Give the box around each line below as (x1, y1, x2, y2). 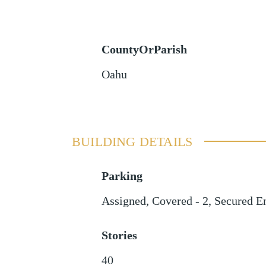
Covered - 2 (151, 194, 208, 207)
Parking (101, 169, 142, 182)
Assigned (101, 194, 146, 207)
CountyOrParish (101, 43, 187, 56)
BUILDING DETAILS (71, 134, 193, 149)
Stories (101, 229, 137, 242)
